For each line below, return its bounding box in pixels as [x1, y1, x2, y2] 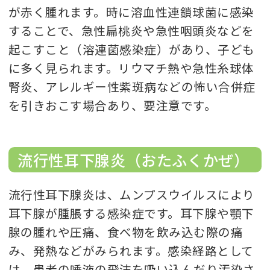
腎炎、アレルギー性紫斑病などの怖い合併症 [8, 78, 256, 96]
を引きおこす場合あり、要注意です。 [8, 96, 217, 115]
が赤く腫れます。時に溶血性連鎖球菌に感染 [8, 3, 254, 21]
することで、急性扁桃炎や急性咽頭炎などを [8, 22, 254, 40]
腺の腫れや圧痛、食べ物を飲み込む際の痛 [8, 222, 243, 240]
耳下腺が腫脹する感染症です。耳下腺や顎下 [8, 204, 254, 222]
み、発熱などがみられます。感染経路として [8, 241, 254, 259]
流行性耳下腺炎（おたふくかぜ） [17, 148, 250, 171]
